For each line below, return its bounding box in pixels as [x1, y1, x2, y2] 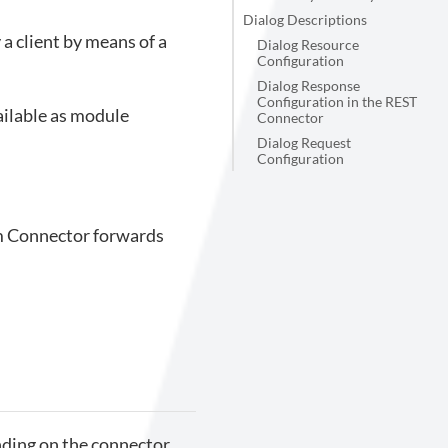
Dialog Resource [256, 36, 359, 53]
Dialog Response [256, 77, 360, 94]
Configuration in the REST [256, 93, 417, 110]
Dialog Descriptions [243, 11, 367, 28]
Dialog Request [256, 134, 351, 151]
